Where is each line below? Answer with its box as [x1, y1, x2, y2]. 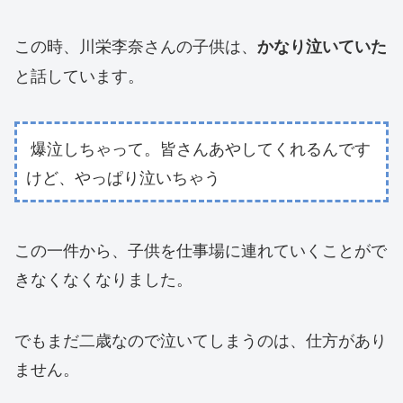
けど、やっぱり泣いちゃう [26, 165, 220, 189]
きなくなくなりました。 [14, 266, 193, 291]
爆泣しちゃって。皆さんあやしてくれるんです [26, 136, 371, 160]
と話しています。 [14, 63, 144, 87]
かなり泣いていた [257, 34, 387, 58]
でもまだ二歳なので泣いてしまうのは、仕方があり [14, 327, 387, 352]
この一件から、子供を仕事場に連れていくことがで [14, 237, 387, 262]
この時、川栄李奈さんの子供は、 [14, 33, 257, 58]
